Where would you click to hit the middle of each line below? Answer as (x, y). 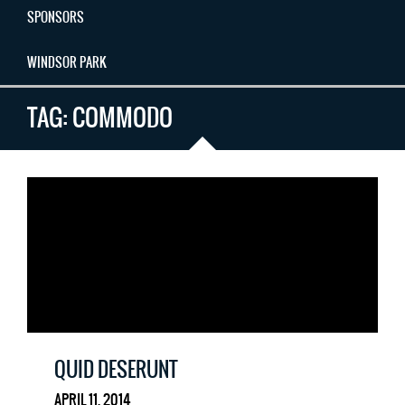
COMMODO (122, 117)
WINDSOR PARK (67, 62)
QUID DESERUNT (116, 369)
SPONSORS (56, 17)
